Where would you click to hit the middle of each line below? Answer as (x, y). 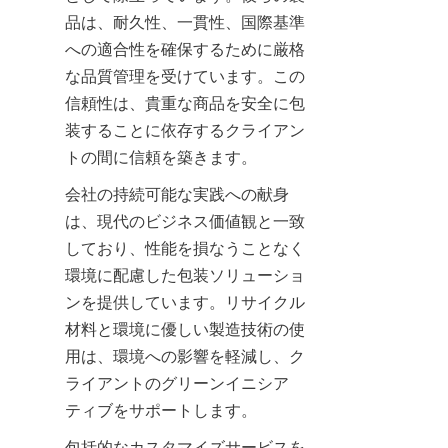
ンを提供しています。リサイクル (185, 301)
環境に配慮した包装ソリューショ (185, 274)
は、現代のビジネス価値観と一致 (185, 220)
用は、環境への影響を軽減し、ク (185, 355)
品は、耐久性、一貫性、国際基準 (185, 21)
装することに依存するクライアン (185, 129)
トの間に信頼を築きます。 (161, 156)
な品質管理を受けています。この (185, 75)
